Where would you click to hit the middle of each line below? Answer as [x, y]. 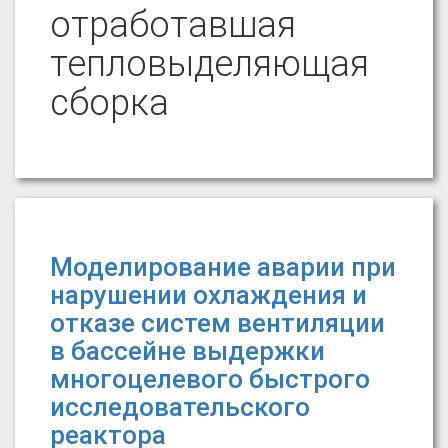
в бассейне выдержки [187, 351]
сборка [109, 103]
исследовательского [180, 407]
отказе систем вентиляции [217, 323]
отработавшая [173, 25]
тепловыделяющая [209, 64]
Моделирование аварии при [223, 267]
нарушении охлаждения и [208, 295]
